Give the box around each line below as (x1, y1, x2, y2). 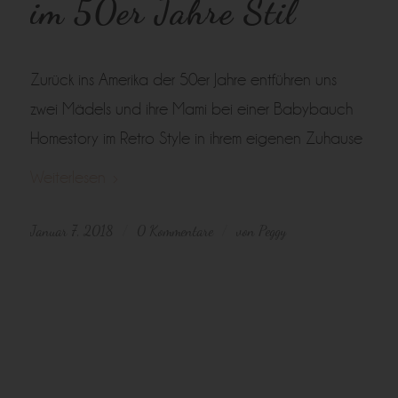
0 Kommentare (136, 222, 213, 240)
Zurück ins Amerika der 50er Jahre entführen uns (29, 70, 337, 89)
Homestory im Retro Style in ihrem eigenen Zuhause (29, 129, 362, 147)
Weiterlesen (29, 168, 106, 187)
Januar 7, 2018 (29, 222, 114, 240)
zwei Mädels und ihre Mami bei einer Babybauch (29, 99, 353, 118)
